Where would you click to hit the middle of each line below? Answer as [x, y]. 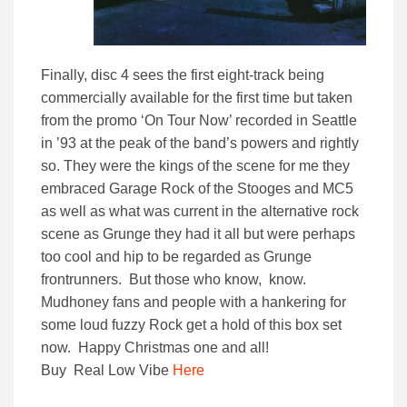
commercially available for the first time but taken [197, 98]
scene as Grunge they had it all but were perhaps [198, 234]
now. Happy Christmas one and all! [155, 348]
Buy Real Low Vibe [107, 371]
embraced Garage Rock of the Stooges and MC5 [197, 189]
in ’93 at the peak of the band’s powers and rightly [200, 144]
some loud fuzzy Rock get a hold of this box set [191, 325]
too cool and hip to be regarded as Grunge [176, 257]
